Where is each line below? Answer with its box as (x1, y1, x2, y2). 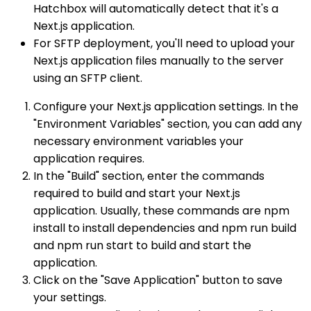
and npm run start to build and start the (33, 237, 251, 254)
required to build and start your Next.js (33, 185, 240, 202)
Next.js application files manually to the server (33, 53, 284, 69)
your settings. (33, 289, 106, 306)
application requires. (33, 151, 144, 167)
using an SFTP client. (33, 70, 142, 87)
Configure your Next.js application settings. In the (33, 99, 299, 115)
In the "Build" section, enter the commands (33, 168, 264, 185)
